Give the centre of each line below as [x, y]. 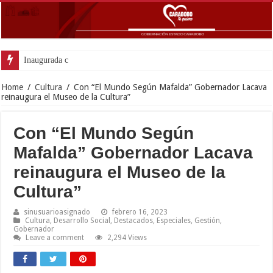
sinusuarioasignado [57, 212]
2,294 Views [127, 237]
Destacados [134, 220]
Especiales [174, 220]
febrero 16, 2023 [140, 212]
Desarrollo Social [82, 220]
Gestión [207, 220]
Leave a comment [55, 237]
